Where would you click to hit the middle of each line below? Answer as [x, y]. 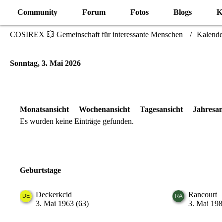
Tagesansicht [161, 109]
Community [37, 12]
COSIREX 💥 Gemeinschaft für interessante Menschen [96, 34]
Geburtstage [40, 170]
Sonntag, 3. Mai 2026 [45, 63]
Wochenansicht [104, 109]
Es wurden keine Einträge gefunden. [77, 121]
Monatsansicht [44, 109]
